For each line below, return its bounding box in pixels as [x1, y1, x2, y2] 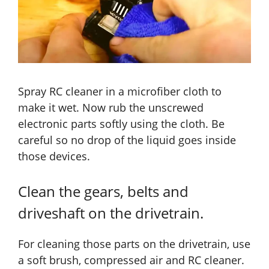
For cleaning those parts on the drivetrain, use [18, 236, 250, 251]
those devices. [18, 148, 90, 163]
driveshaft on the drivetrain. [18, 202, 204, 223]
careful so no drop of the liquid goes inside [18, 132, 236, 147]
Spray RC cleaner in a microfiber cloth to [18, 83, 222, 98]
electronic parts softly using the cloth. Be [18, 116, 225, 131]
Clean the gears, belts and [18, 181, 189, 201]
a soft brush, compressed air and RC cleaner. [18, 252, 244, 267]
